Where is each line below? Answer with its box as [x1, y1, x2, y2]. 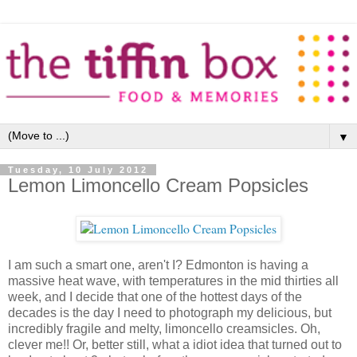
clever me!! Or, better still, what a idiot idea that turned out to [8, 337, 342, 351]
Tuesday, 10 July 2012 [8, 164, 148, 175]
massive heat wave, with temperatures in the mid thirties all [8, 273, 339, 288]
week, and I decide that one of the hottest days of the [8, 289, 302, 304]
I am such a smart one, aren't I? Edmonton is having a [8, 257, 308, 272]
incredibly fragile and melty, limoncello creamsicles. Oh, [8, 321, 320, 335]
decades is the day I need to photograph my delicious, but [8, 305, 331, 320]
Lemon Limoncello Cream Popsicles [8, 174, 308, 196]
